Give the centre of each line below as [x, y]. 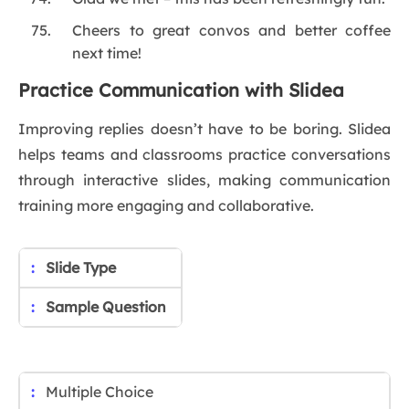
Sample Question [108, 307]
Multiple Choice [100, 392]
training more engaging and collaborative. [166, 206]
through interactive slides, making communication [204, 180]
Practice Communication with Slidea [181, 90]
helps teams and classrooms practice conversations [204, 155]
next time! [107, 53]
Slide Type [81, 268]
